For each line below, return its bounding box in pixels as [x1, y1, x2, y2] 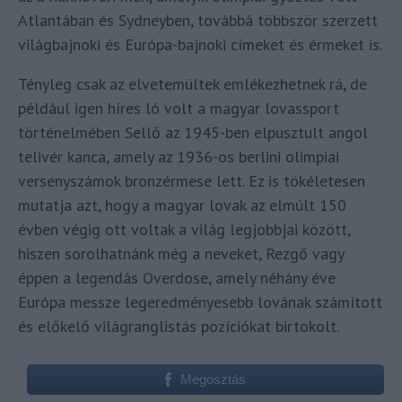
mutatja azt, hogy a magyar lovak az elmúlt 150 [18, 194, 346, 215]
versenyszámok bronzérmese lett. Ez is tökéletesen [18, 170, 365, 191]
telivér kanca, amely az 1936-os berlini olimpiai [18, 145, 339, 167]
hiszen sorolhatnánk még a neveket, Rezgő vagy [18, 242, 344, 264]
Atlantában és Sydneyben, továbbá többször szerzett [18, 9, 378, 31]
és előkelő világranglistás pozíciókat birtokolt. [18, 315, 339, 336]
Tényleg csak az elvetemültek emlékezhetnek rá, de [18, 73, 367, 94]
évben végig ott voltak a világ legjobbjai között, [18, 218, 350, 240]
